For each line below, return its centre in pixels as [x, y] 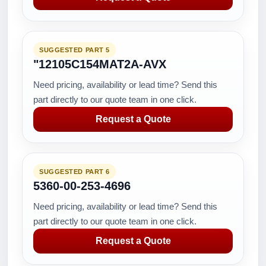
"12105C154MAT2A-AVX [100, 64]
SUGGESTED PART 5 [75, 50]
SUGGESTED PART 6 [75, 172]
